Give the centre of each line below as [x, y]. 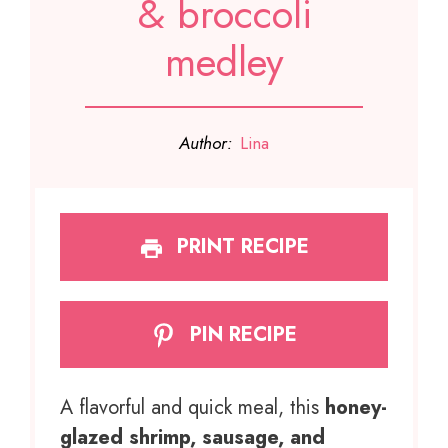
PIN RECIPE [240, 334]
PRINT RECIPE [240, 246]
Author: [206, 142]
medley [224, 61]
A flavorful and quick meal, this [192, 408]
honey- [356, 408]
